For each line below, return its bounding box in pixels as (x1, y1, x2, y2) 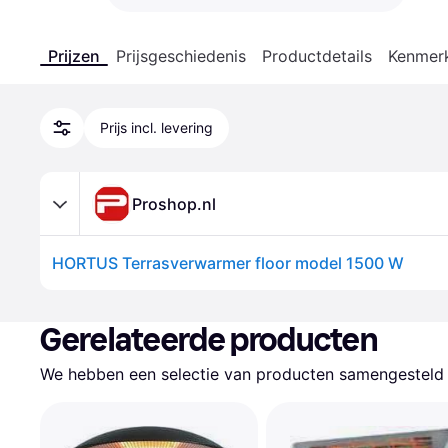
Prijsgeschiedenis (116, 46, 246, 66)
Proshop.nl (132, 193, 216, 214)
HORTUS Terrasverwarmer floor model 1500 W (52, 253, 404, 273)
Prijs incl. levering (100, 119, 213, 136)
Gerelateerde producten (40, 321, 378, 359)
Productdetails (262, 46, 372, 66)
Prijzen (48, 46, 100, 66)
